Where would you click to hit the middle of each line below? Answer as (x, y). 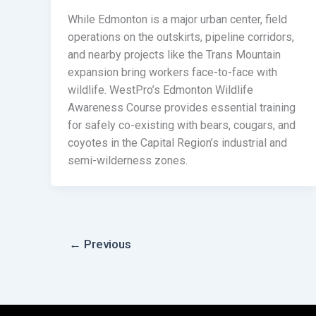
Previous (106, 244)
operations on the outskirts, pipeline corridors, (181, 37)
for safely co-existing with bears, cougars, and (182, 125)
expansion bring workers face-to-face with (172, 72)
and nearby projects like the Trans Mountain (174, 54)
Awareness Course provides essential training (182, 107)
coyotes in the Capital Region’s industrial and (177, 142)
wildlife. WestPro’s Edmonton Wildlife (160, 90)
